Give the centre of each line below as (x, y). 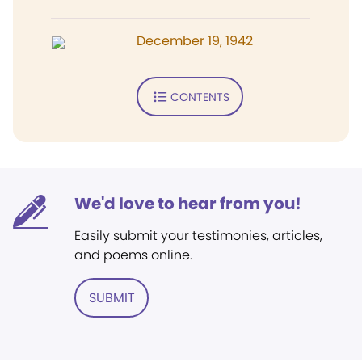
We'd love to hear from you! (188, 204)
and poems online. (133, 255)
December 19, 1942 (195, 41)
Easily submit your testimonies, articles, (198, 236)
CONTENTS (200, 97)
